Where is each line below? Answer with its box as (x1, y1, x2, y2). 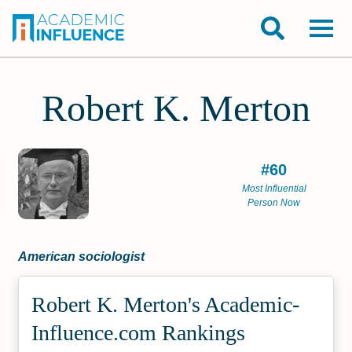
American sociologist (18, 250, 145, 263)
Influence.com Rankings (31, 321, 246, 345)
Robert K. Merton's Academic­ (31, 292, 300, 317)
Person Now (247, 197, 301, 208)
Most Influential (241, 183, 306, 194)
